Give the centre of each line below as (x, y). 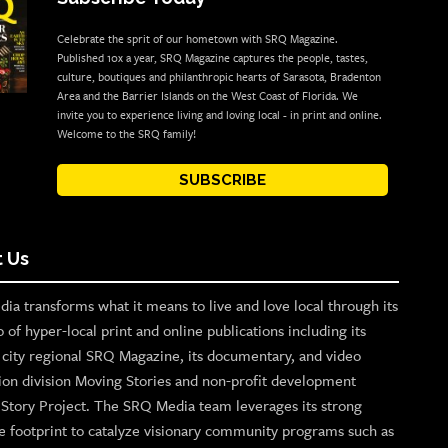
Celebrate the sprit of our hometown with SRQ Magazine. (197, 40)
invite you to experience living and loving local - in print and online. (219, 116)
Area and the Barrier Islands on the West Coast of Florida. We (207, 97)
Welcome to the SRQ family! (126, 135)
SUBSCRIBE (222, 180)
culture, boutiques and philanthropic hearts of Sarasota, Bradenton (218, 78)
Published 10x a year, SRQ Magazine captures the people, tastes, (212, 59)
